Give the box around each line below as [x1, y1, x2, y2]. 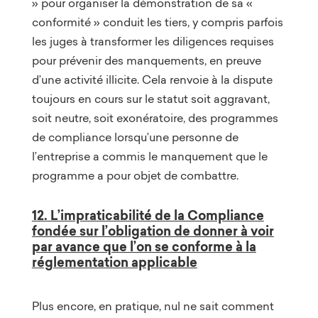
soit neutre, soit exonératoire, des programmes [31, 109, 278, 126]
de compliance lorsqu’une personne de [31, 128, 238, 145]
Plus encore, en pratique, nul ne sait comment [31, 297, 274, 314]
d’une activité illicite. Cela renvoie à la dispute [31, 71, 273, 87]
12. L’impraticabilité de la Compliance [31, 206, 264, 225]
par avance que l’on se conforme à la [31, 237, 256, 256]
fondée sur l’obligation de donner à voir [31, 221, 274, 241]
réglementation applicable [31, 253, 197, 272]
